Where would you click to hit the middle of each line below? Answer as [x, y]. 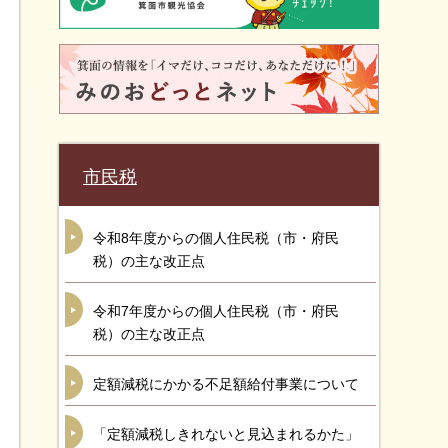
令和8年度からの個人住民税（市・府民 [216, 238]
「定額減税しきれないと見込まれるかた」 [226, 434]
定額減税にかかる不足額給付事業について [226, 384]
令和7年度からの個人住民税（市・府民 [216, 311]
